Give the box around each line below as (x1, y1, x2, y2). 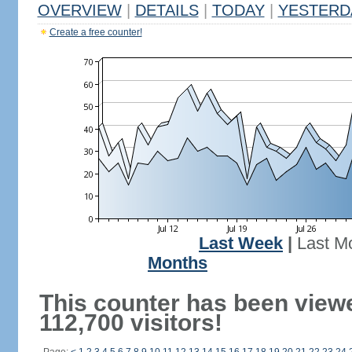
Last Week (199, 234, 283, 253)
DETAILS (134, 2, 199, 19)
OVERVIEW (37, 2, 122, 19)
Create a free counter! (49, 27, 142, 38)
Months (148, 254, 207, 273)
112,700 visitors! (38, 310, 222, 335)
